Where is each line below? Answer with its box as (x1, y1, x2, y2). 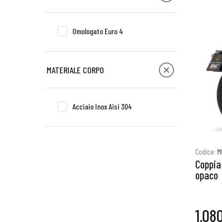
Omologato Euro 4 (72, 26, 123, 36)
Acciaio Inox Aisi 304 (72, 101, 132, 111)
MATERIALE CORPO (46, 64, 104, 75)
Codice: (195, 147, 217, 157)
